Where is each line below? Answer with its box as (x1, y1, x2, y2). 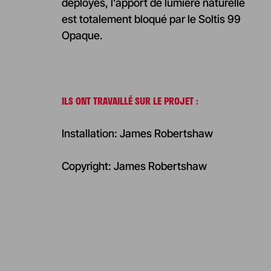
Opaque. (61, 29, 103, 42)
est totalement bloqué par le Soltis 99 (61, 13, 241, 26)
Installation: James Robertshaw (61, 127, 213, 140)
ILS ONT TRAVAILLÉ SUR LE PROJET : (61, 93, 198, 109)
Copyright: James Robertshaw (61, 160, 207, 173)
